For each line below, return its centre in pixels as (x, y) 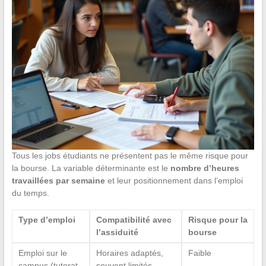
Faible (199, 253)
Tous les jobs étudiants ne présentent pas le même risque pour (130, 156)
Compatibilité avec (134, 220)
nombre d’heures (205, 168)
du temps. (30, 193)
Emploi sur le (42, 253)
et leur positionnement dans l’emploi (174, 181)
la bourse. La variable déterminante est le (91, 168)
